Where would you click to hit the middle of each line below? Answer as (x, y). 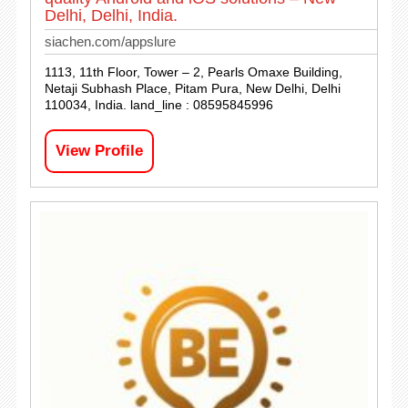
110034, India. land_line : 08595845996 (158, 104)
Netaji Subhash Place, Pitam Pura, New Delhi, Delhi (192, 88)
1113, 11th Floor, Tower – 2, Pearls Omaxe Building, (193, 71)
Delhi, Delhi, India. (111, 15)
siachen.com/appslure (110, 41)
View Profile (99, 150)
